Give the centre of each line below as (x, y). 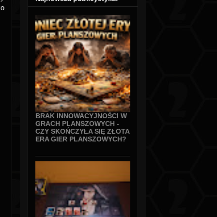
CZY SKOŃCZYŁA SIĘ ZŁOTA (82, 132)
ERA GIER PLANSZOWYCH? (81, 139)
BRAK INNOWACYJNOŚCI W (81, 116)
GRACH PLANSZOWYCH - (77, 124)
